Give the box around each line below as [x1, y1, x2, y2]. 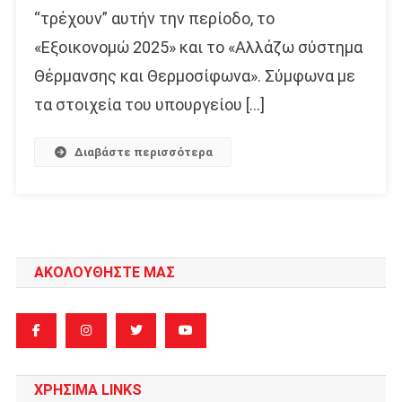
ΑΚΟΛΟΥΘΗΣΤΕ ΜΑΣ [33, 264, 175, 282]
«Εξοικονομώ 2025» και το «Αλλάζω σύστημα [33, 38, 363, 57]
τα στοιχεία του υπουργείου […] [33, 95, 265, 115]
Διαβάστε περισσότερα [74, 145, 214, 160]
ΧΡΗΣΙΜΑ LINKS [33, 381, 142, 399]
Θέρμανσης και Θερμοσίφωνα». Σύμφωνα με [33, 66, 355, 86]
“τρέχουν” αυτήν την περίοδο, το [33, 9, 275, 29]
